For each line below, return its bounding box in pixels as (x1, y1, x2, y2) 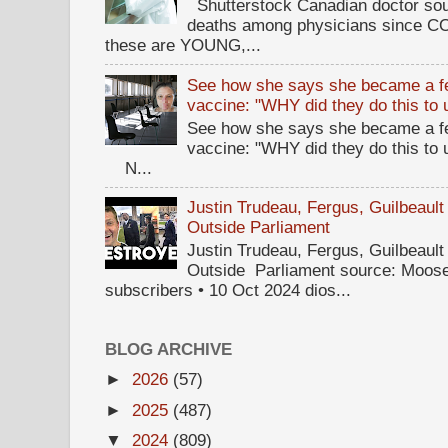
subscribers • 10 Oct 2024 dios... (105, 280, 351, 301)
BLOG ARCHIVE (105, 339, 232, 359)
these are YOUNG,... (105, 34, 261, 55)
